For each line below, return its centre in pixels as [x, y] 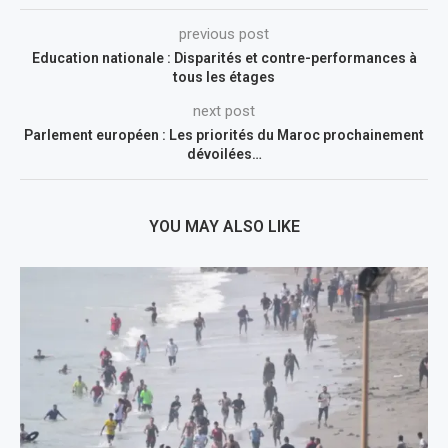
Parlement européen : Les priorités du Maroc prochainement [224, 134]
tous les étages [224, 76]
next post [224, 110]
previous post [224, 33]
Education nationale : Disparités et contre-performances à [224, 57]
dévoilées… [224, 153]
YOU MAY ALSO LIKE [224, 226]
